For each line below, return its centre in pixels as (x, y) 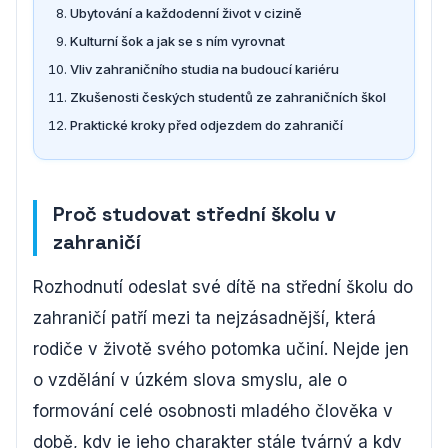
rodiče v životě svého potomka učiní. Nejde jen (221, 349)
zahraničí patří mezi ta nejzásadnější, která (204, 318)
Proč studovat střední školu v (194, 214)
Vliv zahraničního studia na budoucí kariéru (204, 69)
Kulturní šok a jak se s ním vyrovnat (177, 41)
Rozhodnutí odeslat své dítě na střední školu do (223, 287)
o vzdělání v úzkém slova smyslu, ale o (190, 380)
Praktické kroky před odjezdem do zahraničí (206, 125)
